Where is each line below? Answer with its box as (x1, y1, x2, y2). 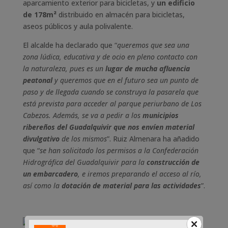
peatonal (22, 75, 52, 85)
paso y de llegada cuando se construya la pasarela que (22, 87, 198, 97)
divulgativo (22, 134, 60, 144)
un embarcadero (22, 169, 78, 179)
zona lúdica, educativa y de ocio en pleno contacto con (22, 52, 197, 62)
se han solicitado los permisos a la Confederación (39, 146, 198, 155)
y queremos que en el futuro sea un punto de (52, 75, 198, 85)
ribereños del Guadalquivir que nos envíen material (22, 122, 194, 132)
